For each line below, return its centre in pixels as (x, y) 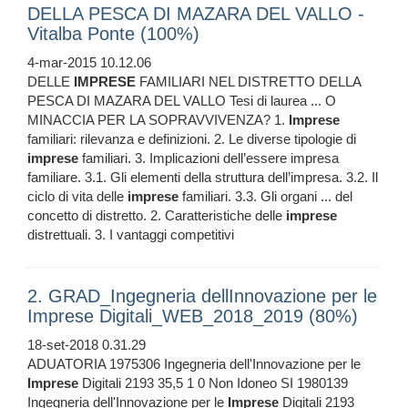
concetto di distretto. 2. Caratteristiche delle (157, 216)
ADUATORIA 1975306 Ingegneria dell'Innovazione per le (194, 364)
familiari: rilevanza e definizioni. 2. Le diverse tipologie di (192, 139)
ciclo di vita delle (77, 197)
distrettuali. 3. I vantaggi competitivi (131, 235)
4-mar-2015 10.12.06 (89, 63)
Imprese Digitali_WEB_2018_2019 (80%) (193, 316)
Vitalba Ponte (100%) (113, 34)
